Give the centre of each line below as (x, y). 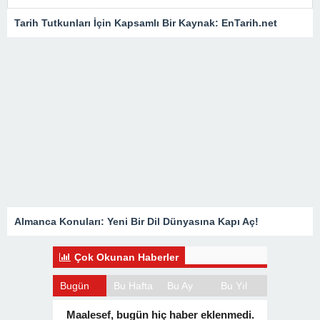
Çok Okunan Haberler (126, 243)
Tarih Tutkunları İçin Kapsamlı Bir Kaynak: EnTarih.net (146, 9)
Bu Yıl (234, 272)
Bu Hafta (133, 272)
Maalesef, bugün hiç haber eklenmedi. (160, 301)
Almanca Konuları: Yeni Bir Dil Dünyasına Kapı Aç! (136, 207)
